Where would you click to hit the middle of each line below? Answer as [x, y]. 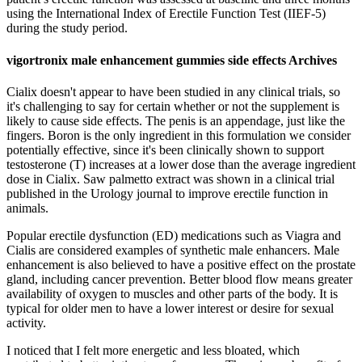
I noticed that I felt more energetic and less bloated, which [153, 350]
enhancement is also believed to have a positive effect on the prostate [181, 264]
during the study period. [67, 28]
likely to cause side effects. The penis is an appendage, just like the [176, 120]
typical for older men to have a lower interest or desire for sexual [170, 308]
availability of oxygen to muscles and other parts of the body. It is [172, 293]
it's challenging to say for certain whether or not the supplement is [173, 106]
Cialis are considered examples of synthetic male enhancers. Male [173, 250]
